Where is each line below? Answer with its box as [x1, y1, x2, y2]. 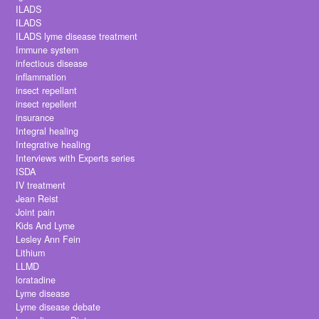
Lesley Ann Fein [16, 233, 81, 246]
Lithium [16, 246, 46, 260]
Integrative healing [16, 138, 91, 152]
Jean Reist [16, 192, 59, 206]
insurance [16, 111, 55, 125]
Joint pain [16, 206, 56, 219]
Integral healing [16, 125, 79, 138]
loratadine [16, 273, 56, 287]
